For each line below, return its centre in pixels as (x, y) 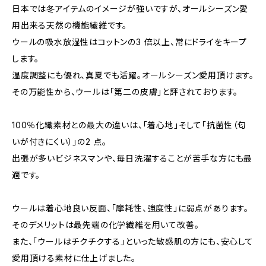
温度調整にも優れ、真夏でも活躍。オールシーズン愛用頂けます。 (133, 75)
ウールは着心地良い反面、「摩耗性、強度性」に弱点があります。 (130, 208)
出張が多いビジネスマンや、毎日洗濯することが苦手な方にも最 (132, 158)
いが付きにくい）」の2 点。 (60, 142)
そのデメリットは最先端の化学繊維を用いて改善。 (106, 225)
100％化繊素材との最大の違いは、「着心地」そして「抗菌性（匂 (129, 125)
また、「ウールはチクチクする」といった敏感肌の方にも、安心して (133, 241)
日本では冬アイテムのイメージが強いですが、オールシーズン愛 (130, 9)
